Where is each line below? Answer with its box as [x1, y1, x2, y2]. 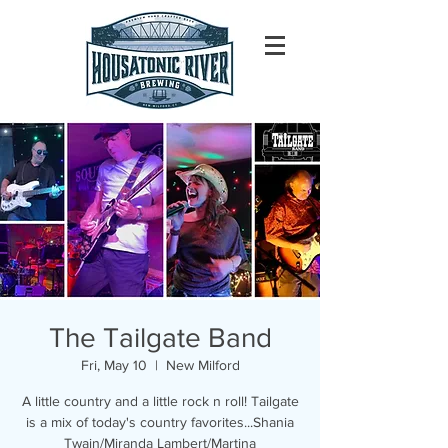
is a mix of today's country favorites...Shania [26, 414, 294, 430]
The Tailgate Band [48, 322, 272, 353]
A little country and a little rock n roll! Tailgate [21, 393, 299, 409]
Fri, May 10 [80, 357, 147, 373]
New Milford [165, 357, 240, 373]
